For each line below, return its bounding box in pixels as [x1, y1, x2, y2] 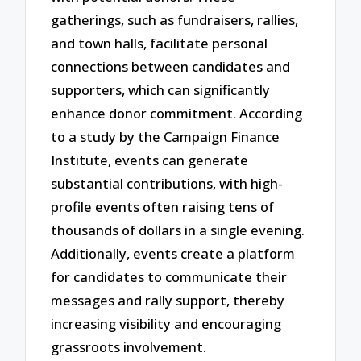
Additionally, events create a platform [51, 244, 296, 263]
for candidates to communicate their [51, 268, 288, 287]
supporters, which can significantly [51, 81, 271, 100]
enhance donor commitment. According [51, 104, 303, 123]
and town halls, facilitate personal [51, 34, 268, 53]
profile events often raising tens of [51, 197, 275, 217]
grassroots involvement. [51, 338, 207, 357]
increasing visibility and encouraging [51, 314, 282, 334]
